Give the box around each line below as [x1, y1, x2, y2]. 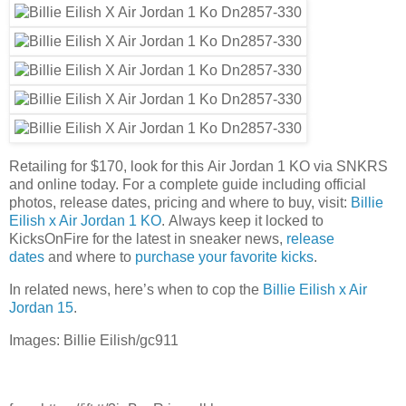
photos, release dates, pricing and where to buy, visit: [9, 195, 351, 211]
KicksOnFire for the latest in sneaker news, [9, 231, 286, 247]
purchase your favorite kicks [135, 249, 314, 266]
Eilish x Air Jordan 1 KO [9, 213, 161, 229]
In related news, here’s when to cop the [9, 282, 263, 298]
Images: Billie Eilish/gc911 [9, 332, 179, 348]
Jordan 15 [9, 300, 73, 316]
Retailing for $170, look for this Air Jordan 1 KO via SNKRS [9, 159, 388, 175]
